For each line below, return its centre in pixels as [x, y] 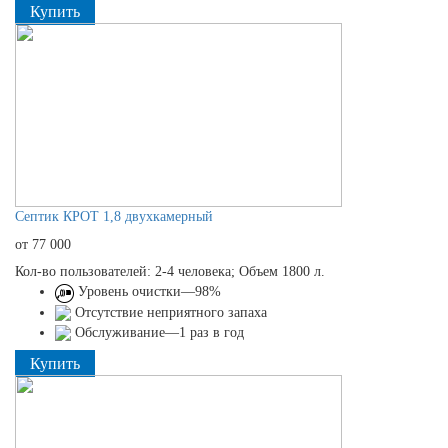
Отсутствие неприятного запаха [169, 312]
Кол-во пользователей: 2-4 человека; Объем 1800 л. [170, 272]
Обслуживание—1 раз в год [157, 332]
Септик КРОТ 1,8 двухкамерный [114, 217]
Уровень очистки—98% [147, 292]
